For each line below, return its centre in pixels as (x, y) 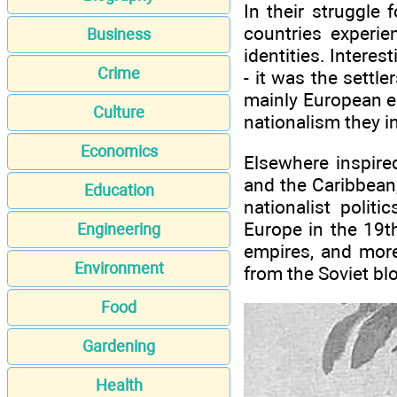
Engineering (119, 230)
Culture (119, 113)
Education (119, 191)
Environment (119, 269)
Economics (119, 152)
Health (119, 385)
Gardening (119, 346)
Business (119, 35)
